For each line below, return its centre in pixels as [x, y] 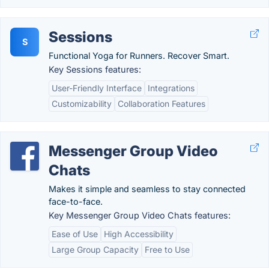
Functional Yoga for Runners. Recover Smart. [139, 56]
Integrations [171, 88]
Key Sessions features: [95, 69]
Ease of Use [75, 234]
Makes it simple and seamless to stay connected [147, 189]
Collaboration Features [162, 104]
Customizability [82, 104]
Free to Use [167, 249]
